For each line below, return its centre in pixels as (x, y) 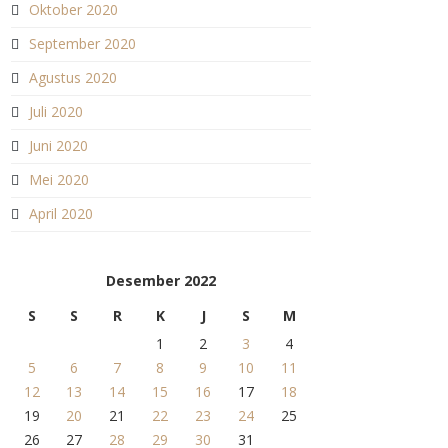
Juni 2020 (58, 145)
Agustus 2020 (72, 77)
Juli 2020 (55, 111)
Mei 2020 (58, 179)
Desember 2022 (160, 280)
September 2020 (82, 43)
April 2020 (60, 213)
